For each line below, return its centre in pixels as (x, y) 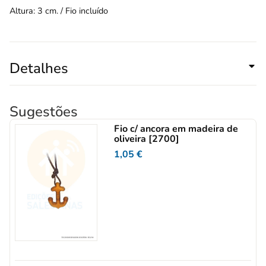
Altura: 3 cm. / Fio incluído (59, 11)
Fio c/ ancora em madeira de (176, 129)
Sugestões (44, 112)
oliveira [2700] (147, 139)
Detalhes (39, 69)
